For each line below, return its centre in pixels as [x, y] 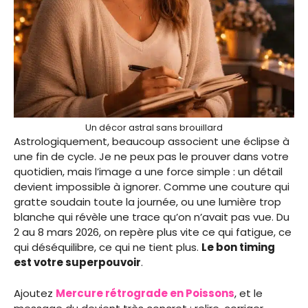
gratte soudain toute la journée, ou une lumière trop [147, 202]
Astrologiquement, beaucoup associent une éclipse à [152, 142]
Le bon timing [238, 247]
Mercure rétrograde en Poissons [145, 293]
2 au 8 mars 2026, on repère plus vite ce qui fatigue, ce [153, 232]
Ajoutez [35, 293]
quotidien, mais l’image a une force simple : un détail [148, 172]
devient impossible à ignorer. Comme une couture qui [152, 187]
